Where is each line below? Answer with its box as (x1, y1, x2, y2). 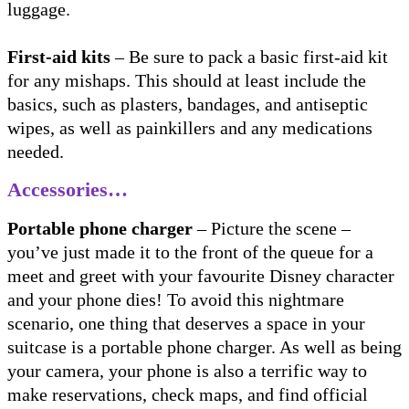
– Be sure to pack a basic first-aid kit (110, 46, 388, 67)
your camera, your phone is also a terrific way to (7, 360, 367, 381)
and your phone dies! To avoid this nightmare (7, 288, 344, 309)
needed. (7, 141, 73, 162)
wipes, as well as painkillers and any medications (7, 117, 372, 138)
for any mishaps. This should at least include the (7, 69, 366, 90)
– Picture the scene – (193, 217, 351, 238)
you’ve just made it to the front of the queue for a (7, 241, 373, 262)
